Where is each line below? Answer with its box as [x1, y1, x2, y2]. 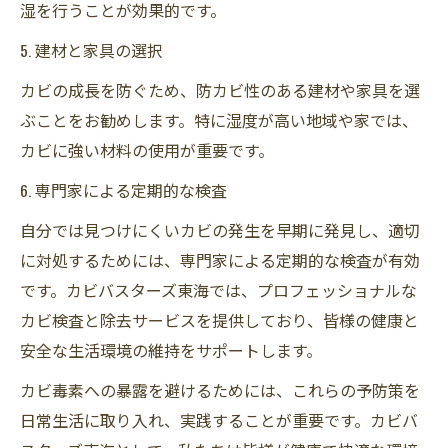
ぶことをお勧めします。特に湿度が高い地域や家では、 [20, 107, 418, 132]
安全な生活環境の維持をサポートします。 [20, 337, 322, 362]
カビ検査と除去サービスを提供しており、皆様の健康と [20, 307, 419, 332]
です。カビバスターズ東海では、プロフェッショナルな [20, 277, 417, 302]
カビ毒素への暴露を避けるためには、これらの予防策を [20, 377, 420, 402]
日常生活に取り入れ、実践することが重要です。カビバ [20, 407, 418, 432]
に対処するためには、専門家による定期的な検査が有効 [20, 247, 420, 272]
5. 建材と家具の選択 [20, 37, 163, 62]
